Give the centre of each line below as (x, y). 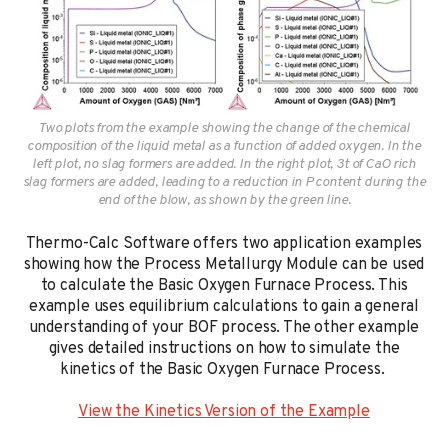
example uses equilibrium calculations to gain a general (224, 306)
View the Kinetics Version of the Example (224, 411)
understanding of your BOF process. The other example (224, 327)
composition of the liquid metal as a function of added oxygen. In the (224, 146)
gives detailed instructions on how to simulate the (224, 348)
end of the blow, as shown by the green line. (224, 200)
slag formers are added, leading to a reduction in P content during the (224, 182)
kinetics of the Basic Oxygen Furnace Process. (224, 369)
